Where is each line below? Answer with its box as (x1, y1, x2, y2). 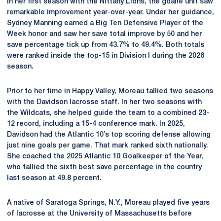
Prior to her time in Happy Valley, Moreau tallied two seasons (7, 88, 213, 95)
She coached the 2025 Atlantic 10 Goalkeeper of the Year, (7, 153, 203, 160)
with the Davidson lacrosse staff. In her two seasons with (7, 99, 202, 106)
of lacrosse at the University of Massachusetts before (7, 211, 192, 217)
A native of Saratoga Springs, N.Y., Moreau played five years (7, 200, 210, 206)
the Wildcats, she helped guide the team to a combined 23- (7, 110, 209, 116)
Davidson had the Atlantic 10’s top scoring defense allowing (7, 132, 211, 138)
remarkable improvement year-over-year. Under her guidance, (7, 9, 214, 16)
